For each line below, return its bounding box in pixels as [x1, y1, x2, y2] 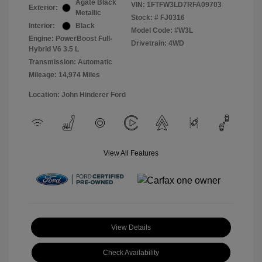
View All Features [104, 149, 158, 158]
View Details [111, 223, 151, 232]
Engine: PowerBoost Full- [29, 35, 112, 43]
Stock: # [131, 13, 158, 22]
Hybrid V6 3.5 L [29, 45, 79, 54]
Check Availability [103, 249, 159, 257]
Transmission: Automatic [29, 58, 112, 67]
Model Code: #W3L [131, 26, 193, 35]
